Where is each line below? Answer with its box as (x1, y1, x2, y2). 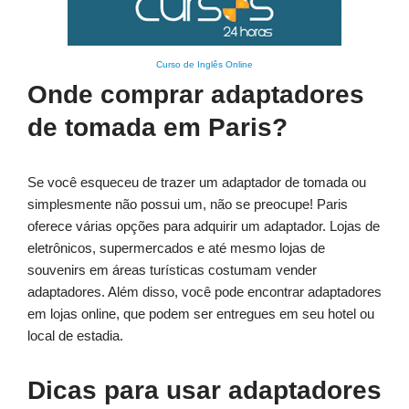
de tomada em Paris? (27, 113, 288, 142)
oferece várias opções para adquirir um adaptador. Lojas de (27, 218, 380, 235)
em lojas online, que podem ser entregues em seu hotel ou (27, 306, 374, 322)
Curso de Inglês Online (156, 59, 253, 70)
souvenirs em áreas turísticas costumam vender (27, 262, 317, 278)
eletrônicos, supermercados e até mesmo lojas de (27, 240, 325, 257)
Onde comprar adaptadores (27, 80, 364, 110)
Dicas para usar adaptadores (27, 376, 382, 405)
